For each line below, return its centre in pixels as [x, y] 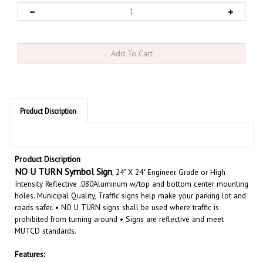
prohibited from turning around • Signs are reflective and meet [119, 206]
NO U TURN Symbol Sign [63, 158]
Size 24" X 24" [61, 253]
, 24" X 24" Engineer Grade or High [169, 159]
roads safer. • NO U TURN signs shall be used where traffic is [117, 194]
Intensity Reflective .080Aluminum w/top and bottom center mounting [131, 171]
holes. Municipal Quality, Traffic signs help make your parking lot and [130, 182]
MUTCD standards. [45, 218]
